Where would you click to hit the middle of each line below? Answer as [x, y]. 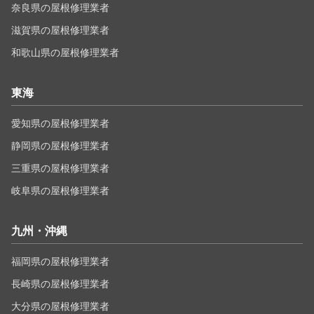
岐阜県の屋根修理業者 [60, 190]
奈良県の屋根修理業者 [60, 7]
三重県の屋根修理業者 [60, 168]
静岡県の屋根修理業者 [60, 145]
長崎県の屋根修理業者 [60, 284]
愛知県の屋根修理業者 [60, 123]
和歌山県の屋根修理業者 [65, 52]
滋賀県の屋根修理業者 [60, 30]
